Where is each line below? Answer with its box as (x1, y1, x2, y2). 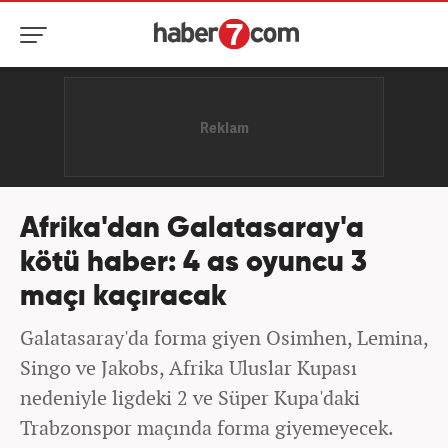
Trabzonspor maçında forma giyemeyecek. (20, 414, 394, 441)
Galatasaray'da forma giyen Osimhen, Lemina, (20, 324, 428, 351)
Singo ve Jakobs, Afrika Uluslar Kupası (20, 354, 357, 381)
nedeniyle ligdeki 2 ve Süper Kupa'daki (20, 384, 360, 411)
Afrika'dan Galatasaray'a (20, 215, 364, 244)
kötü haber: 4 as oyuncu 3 (20, 249, 367, 278)
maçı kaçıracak (20, 283, 227, 312)
